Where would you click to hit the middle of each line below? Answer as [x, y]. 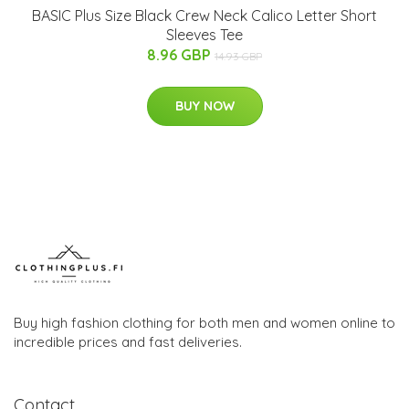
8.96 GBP [181, 54]
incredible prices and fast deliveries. [128, 341]
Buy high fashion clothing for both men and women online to [204, 322]
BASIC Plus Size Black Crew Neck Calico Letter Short [204, 15]
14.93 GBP [238, 56]
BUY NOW [204, 105]
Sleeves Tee [204, 34]
